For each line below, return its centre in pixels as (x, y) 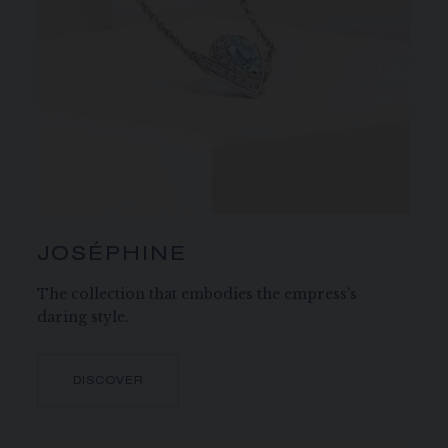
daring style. (83, 317)
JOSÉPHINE (112, 256)
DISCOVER (108, 382)
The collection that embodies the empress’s (197, 294)
